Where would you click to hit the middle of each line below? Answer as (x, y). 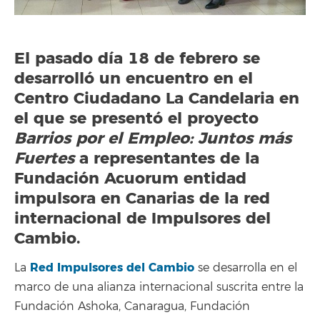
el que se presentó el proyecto (136, 118)
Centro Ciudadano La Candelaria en (157, 98)
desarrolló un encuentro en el (134, 78)
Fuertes (47, 158)
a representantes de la (169, 158)
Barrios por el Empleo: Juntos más (153, 138)
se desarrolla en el (246, 268)
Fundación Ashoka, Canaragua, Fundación (132, 307)
